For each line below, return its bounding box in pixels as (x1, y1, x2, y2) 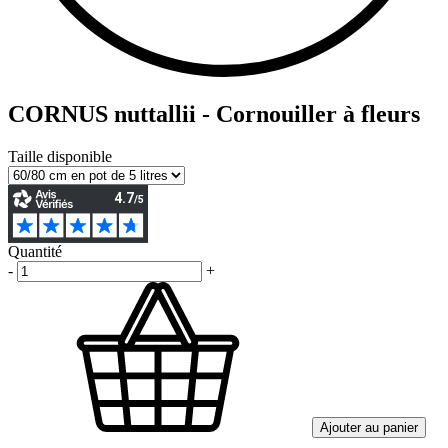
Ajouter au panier (320, 419, 418, 435)
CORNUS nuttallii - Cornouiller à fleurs (8, 100, 420, 127)
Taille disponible (8, 147, 112, 165)
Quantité (8, 242, 62, 260)
